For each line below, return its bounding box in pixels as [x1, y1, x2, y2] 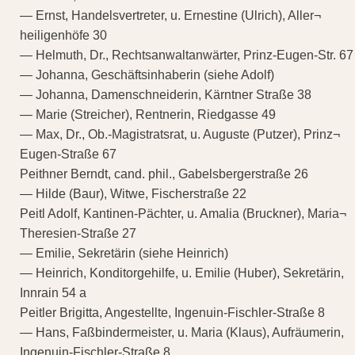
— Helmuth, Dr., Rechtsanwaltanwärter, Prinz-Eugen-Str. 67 [20, 48, 353, 62]
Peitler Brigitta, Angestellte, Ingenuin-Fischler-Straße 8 [20, 305, 325, 319]
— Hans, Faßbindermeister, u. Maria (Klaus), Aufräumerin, [20, 325, 344, 339]
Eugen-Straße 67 [20, 147, 116, 161]
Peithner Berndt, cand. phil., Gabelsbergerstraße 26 [20, 166, 308, 181]
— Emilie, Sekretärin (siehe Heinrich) [20, 246, 228, 260]
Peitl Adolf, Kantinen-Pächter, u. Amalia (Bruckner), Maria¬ [20, 206, 346, 220]
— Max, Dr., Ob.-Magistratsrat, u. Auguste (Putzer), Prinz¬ [20, 127, 340, 141]
